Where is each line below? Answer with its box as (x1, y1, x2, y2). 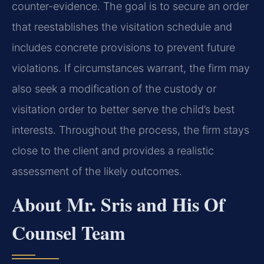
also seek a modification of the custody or (12, 82, 216, 95)
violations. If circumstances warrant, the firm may (12, 62, 250, 75)
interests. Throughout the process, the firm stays (12, 124, 249, 137)
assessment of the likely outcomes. (12, 165, 182, 178)
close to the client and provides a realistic (12, 144, 214, 157)
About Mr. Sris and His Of (12, 190, 225, 218)
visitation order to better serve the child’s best (12, 103, 235, 116)
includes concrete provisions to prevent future (12, 41, 235, 54)
